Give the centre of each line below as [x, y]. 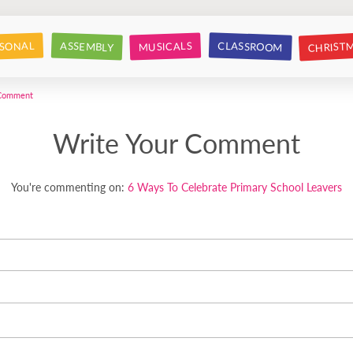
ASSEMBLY [87, 46]
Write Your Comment [176, 143]
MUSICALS [165, 46]
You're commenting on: [69, 186]
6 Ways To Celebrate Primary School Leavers [235, 186]
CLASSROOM [251, 46]
